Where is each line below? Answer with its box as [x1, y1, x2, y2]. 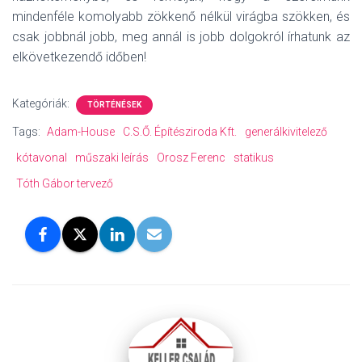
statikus [234, 151, 274, 164]
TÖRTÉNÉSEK [87, 100, 141, 109]
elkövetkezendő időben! [12, 49, 146, 65]
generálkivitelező [245, 125, 327, 138]
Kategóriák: [12, 97, 72, 110]
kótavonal [16, 151, 67, 164]
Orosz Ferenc [157, 151, 225, 164]
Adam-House [47, 125, 115, 138]
